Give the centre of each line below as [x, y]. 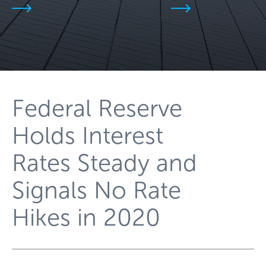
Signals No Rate [96, 190]
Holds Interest [88, 135]
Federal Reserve [97, 108]
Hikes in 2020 [86, 217]
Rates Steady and [104, 163]
